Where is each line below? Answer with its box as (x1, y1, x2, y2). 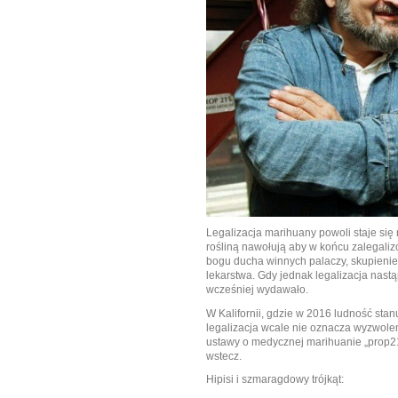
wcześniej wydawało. (206, 283, 308, 297)
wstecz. (206, 349, 242, 362)
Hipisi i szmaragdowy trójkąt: (206, 372, 344, 386)
